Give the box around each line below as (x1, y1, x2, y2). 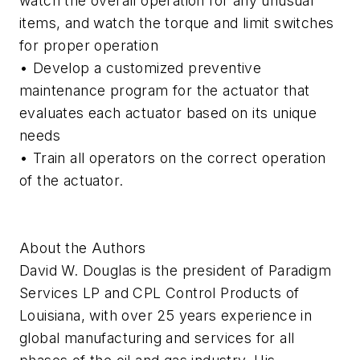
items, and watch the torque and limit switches (19, 14, 334, 32)
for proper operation (19, 37, 158, 55)
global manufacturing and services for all (19, 329, 295, 347)
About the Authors (19, 239, 146, 257)
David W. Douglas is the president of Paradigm (19, 262, 331, 280)
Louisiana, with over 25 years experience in (19, 307, 313, 325)
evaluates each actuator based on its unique (19, 104, 317, 122)
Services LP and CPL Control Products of (19, 284, 300, 302)
